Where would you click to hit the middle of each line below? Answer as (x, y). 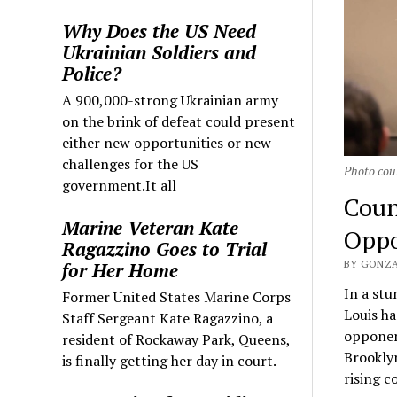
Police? (92, 73)
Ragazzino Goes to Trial (165, 249)
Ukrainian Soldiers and (160, 52)
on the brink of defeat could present (179, 121)
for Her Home (121, 270)
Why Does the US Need (160, 31)
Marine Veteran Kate (151, 227)
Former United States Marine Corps (177, 296)
